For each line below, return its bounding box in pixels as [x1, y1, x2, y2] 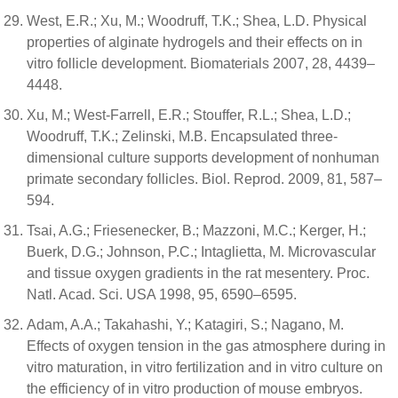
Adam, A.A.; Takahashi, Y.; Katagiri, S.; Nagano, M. [27, 316, 344, 332]
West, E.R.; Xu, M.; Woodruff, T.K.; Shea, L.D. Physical [27, 12, 367, 28]
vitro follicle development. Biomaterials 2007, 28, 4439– [27, 55, 375, 71]
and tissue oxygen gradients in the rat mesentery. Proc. [27, 265, 370, 281]
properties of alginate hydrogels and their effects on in [27, 34, 362, 50]
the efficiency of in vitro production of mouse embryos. [27, 380, 362, 396]
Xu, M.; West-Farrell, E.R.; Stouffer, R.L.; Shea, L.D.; [27, 107, 351, 123]
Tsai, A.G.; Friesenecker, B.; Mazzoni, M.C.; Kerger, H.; [27, 222, 366, 238]
